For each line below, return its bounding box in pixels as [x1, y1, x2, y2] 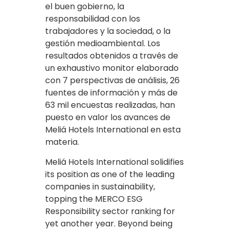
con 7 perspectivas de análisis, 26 [45, 74, 180, 86]
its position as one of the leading [45, 168, 175, 180]
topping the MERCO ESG [45, 193, 143, 205]
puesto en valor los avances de [45, 111, 170, 123]
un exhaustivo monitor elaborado [45, 62, 179, 74]
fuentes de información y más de [45, 86, 178, 99]
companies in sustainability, [45, 180, 155, 193]
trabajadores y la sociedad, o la [45, 25, 170, 37]
